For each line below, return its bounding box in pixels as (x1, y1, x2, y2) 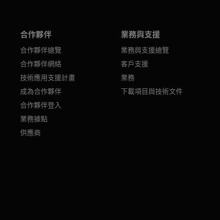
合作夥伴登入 (20, 101, 62, 109)
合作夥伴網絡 (20, 59, 62, 68)
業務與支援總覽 (120, 46, 169, 54)
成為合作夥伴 (20, 87, 62, 95)
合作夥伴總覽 (20, 46, 62, 54)
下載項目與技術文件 (120, 87, 183, 95)
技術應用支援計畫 (20, 73, 76, 82)
